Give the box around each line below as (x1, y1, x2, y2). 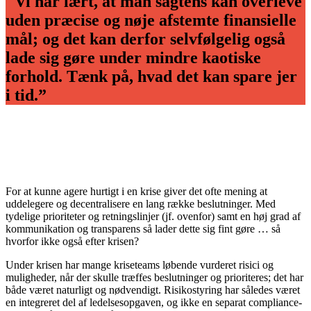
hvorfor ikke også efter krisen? (6, 235, 139, 247)
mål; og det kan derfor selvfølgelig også (6, 29, 285, 48)
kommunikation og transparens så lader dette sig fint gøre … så (6, 222, 280, 235)
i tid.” (6, 85, 47, 104)
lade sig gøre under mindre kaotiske (6, 48, 261, 67)
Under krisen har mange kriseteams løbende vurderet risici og (6, 258, 274, 271)
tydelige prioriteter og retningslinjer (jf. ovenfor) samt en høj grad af (6, 210, 301, 222)
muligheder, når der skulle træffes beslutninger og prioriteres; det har (6, 271, 303, 283)
